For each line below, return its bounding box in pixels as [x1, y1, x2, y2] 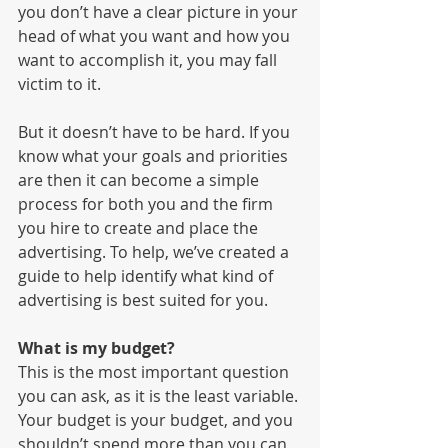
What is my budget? [18, 337, 175, 360]
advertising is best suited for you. [18, 289, 272, 312]
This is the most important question [18, 361, 293, 384]
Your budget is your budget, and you [18, 409, 297, 432]
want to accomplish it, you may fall [18, 49, 281, 72]
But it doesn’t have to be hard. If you [18, 121, 294, 144]
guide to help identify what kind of [18, 265, 277, 288]
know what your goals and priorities [18, 145, 292, 168]
